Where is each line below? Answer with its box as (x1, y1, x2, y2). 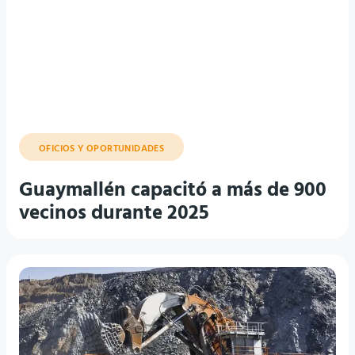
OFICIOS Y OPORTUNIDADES (39, 141, 165, 157)
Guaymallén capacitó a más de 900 (19, 175, 326, 207)
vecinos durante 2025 (19, 198, 209, 230)
